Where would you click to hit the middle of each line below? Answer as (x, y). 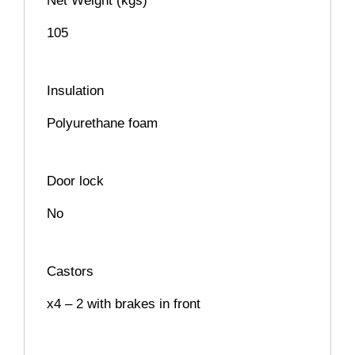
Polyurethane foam (102, 124)
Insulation (75, 91)
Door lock (75, 181)
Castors (70, 272)
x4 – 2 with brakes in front (124, 304)
